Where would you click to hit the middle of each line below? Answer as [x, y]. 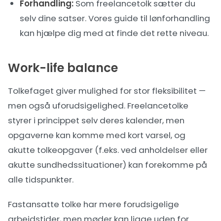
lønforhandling [180, 18]
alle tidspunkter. [41, 180]
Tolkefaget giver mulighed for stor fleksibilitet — [107, 91]
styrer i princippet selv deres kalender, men [96, 120]
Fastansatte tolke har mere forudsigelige [93, 204]
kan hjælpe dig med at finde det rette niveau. [114, 33]
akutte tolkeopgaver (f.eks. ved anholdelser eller [108, 150]
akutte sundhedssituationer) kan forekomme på [108, 165]
